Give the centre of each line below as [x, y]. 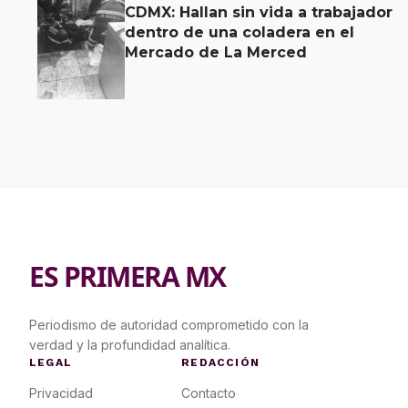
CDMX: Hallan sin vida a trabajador [259, 12]
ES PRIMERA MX [127, 277]
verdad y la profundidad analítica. [130, 345]
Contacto [209, 393]
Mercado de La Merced [216, 52]
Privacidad [61, 393]
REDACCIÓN [221, 363]
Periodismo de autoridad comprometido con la [169, 325]
